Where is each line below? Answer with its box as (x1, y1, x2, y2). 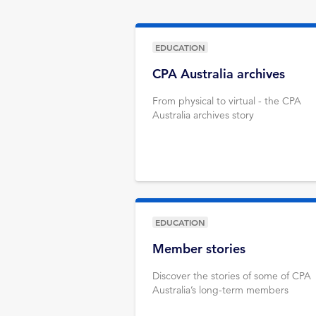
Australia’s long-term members (152, 284, 288, 296)
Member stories (152, 241, 245, 257)
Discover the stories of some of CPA (152, 269, 311, 282)
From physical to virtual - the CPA (152, 95, 301, 107)
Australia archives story (152, 109, 254, 121)
